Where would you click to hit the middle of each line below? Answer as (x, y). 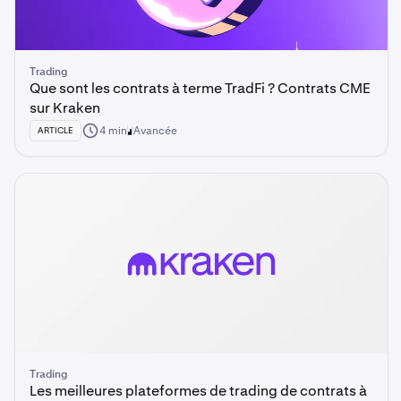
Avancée (155, 131)
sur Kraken (65, 108)
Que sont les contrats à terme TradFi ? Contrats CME (200, 88)
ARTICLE (55, 130)
